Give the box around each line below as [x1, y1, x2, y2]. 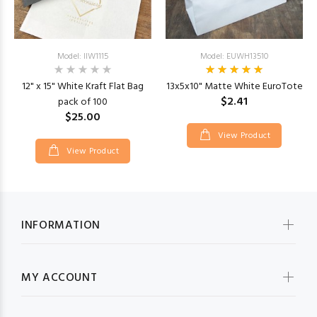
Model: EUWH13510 [200, 49, 268, 64]
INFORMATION [21, 216, 101, 235]
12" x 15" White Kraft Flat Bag [22, 78, 144, 95]
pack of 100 [58, 93, 108, 110]
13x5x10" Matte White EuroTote [166, 78, 303, 95]
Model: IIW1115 [57, 49, 108, 64]
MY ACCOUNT [21, 268, 98, 287]
